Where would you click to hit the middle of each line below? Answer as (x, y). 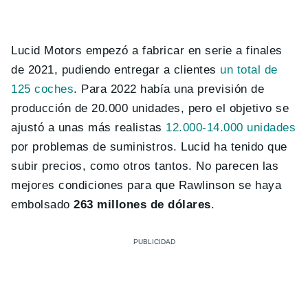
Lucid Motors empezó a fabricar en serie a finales (147, 50)
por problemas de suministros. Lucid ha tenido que (149, 146)
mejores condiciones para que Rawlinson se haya (146, 185)
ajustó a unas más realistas (89, 127)
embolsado (43, 204)
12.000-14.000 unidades (231, 127)
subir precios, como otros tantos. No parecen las (145, 166)
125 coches (43, 89)
